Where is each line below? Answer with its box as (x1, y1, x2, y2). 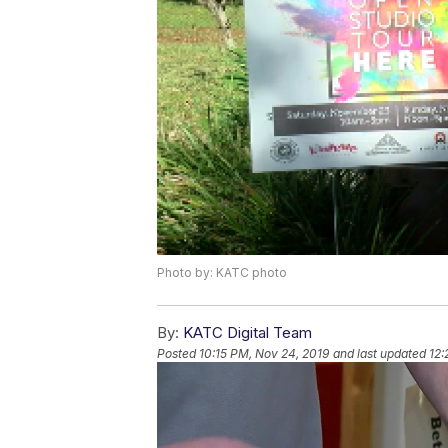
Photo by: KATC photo (157, 265, 287, 281)
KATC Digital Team (183, 323, 312, 343)
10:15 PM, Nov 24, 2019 (199, 346, 329, 362)
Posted (157, 346, 199, 362)
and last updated (333, 346, 426, 362)
